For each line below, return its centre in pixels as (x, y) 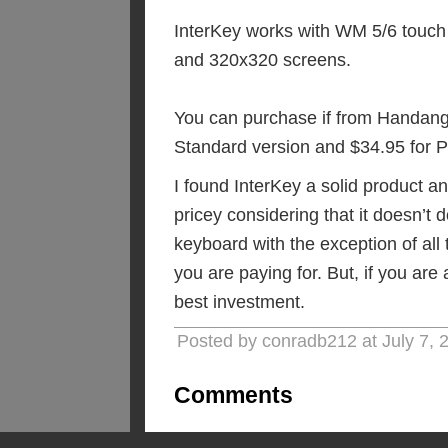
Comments (233, 395)
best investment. (239, 302)
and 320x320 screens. (262, 60)
